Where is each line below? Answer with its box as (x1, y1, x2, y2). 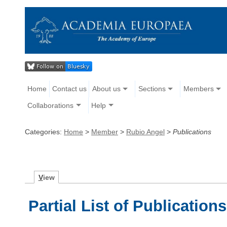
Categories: (25, 127, 64, 136)
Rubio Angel (126, 127, 165, 136)
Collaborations (27, 101, 74, 109)
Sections (138, 85, 166, 93)
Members (183, 85, 214, 93)
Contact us (52, 85, 87, 93)
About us (92, 85, 121, 93)
